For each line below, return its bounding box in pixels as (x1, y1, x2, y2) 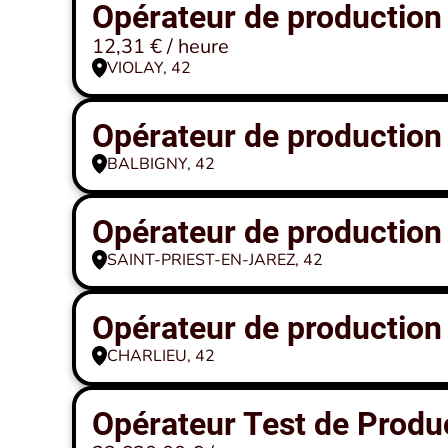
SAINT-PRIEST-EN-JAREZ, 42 (107, 249, 323, 271)
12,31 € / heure (92, 33, 229, 60)
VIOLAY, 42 (107, 57, 191, 79)
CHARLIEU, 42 (107, 345, 215, 367)
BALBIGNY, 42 (107, 153, 215, 175)
